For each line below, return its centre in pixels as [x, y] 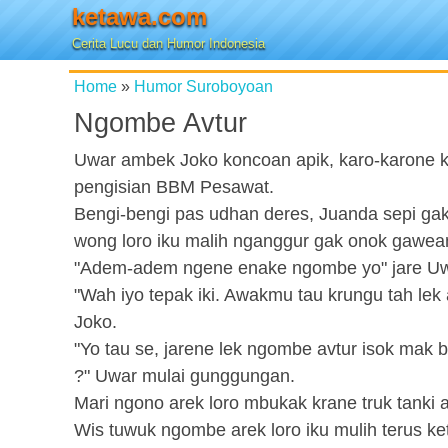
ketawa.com [139, 16]
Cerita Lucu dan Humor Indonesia [168, 43]
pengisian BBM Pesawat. [174, 187]
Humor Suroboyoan [203, 86]
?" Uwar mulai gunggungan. [184, 376]
